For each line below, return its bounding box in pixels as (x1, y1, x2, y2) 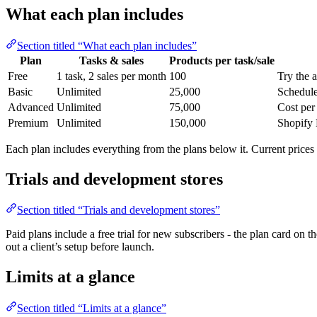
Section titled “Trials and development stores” (17, 204, 220, 217)
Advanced (8, 100, 54, 113)
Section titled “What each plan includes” (17, 39, 197, 52)
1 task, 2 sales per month (57, 69, 166, 82)
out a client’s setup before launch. (6, 241, 154, 253)
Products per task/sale (169, 54, 275, 67)
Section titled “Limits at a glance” (17, 302, 166, 315)
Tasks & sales (79, 54, 144, 67)
